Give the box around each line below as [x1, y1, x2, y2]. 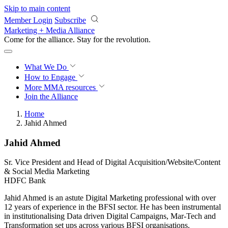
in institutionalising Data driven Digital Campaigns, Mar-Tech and [4, 212, 216, 221]
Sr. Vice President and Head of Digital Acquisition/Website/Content [4, 158, 220, 167]
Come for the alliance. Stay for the [4, 35, 116, 44]
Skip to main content [4, 4, 70, 13]
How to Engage [24, 73, 77, 81]
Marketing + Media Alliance [4, 26, 95, 35]
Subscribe [54, 16, 86, 24]
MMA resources [42, 83, 96, 92]
